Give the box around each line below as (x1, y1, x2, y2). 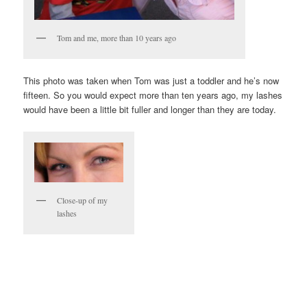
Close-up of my (57, 194, 108, 206)
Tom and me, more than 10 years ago (57, 32, 177, 44)
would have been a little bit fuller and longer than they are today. (23, 103, 277, 116)
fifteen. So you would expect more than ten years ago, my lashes (23, 88, 283, 102)
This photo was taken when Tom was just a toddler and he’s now (23, 74, 280, 88)
